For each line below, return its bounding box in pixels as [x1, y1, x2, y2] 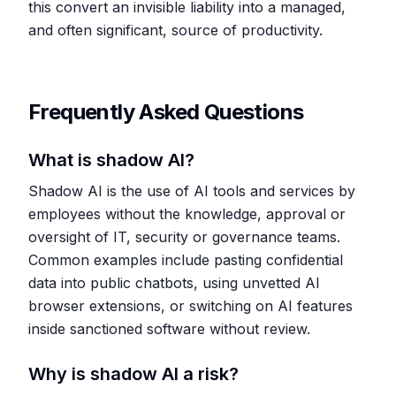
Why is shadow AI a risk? [28, 363, 239, 385]
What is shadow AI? [28, 149, 194, 171]
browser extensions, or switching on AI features [28, 297, 353, 315]
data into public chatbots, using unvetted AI [28, 274, 320, 292]
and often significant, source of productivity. [28, 21, 323, 39]
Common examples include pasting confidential [28, 251, 343, 269]
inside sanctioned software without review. [28, 320, 310, 338]
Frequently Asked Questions [28, 99, 304, 125]
